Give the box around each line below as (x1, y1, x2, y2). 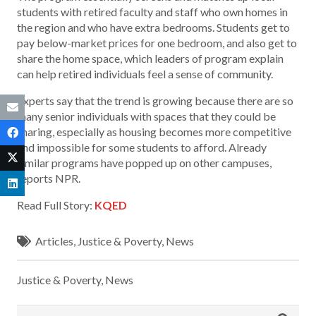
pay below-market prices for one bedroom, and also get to (17, 35, 297, 49)
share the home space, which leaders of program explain (17, 51, 284, 65)
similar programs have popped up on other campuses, (17, 155, 272, 169)
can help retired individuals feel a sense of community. (17, 66, 273, 80)
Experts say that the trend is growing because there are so (17, 93, 293, 107)
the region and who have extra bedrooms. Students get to (17, 20, 290, 34)
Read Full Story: (17, 197, 95, 212)
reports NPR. (17, 171, 80, 185)
